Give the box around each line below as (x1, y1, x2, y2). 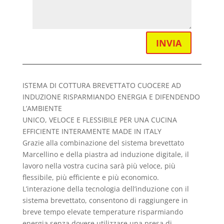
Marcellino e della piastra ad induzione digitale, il (22, 149, 189, 159)
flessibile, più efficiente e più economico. (22, 172, 159, 182)
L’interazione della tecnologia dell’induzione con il (22, 184, 189, 194)
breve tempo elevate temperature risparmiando (22, 207, 183, 217)
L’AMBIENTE (22, 103, 62, 113)
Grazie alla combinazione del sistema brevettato (22, 138, 184, 148)
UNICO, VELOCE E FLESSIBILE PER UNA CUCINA (22, 115, 177, 125)
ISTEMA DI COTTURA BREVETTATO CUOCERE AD (22, 80, 181, 90)
